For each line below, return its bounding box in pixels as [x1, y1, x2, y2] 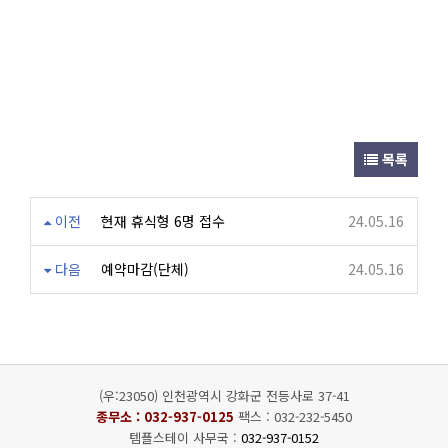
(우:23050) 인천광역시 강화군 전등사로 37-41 [98, 386, 350, 405]
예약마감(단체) [101, 259, 189, 279]
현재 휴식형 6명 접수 [101, 211, 225, 231]
